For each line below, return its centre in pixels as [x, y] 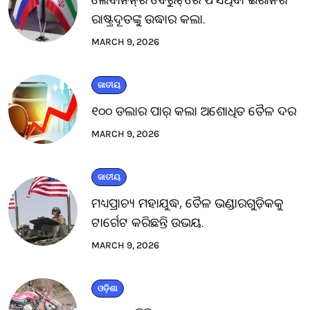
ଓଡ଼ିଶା [108, 289]
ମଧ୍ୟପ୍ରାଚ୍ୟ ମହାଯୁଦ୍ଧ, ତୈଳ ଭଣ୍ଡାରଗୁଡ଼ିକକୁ [188, 203]
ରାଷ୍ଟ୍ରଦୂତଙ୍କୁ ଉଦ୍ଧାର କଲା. [148, 19]
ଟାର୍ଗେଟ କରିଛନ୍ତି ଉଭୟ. [148, 222]
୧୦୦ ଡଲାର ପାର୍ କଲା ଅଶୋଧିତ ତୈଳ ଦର [194, 111]
